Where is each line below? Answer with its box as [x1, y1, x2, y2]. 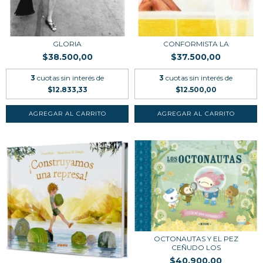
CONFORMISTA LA [163, 39, 229, 48]
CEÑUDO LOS [171, 242, 221, 252]
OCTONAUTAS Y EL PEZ [153, 234, 238, 243]
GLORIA [53, 39, 82, 48]
